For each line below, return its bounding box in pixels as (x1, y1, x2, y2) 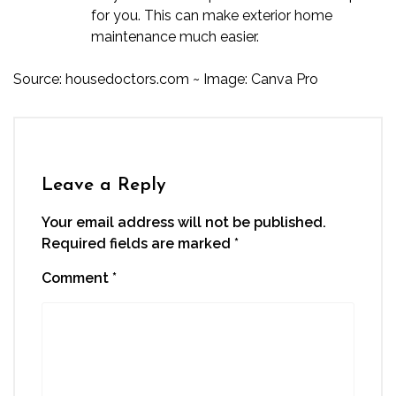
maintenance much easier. (91, 28, 259, 45)
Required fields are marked (42, 235, 234, 252)
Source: (13, 71, 65, 88)
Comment (42, 270, 112, 286)
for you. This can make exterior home (91, 7, 332, 24)
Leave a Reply (42, 176, 166, 194)
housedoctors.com (65, 71, 189, 88)
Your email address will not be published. (42, 214, 326, 231)
